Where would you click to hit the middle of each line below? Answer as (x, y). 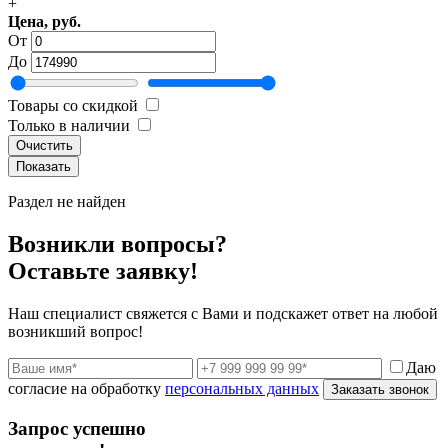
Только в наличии (69, 125)
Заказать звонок (380, 389)
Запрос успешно (77, 429)
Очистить (44, 145)
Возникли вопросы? (117, 243)
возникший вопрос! (75, 331)
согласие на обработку (86, 388)
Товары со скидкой (73, 105)
